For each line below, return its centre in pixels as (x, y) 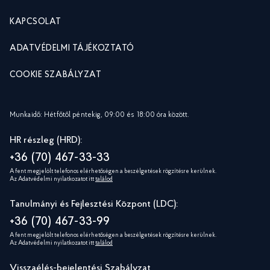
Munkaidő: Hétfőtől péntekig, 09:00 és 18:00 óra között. (100, 115)
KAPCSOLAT (36, 23)
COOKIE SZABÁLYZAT (56, 76)
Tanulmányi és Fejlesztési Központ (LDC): (94, 205)
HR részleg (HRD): (46, 141)
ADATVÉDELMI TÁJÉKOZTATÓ (72, 49)
